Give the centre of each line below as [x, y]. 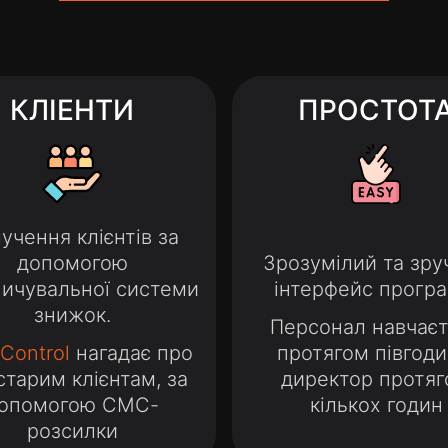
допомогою [72, 263]
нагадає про [131, 353]
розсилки [72, 431]
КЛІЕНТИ [72, 110]
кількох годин [376, 405]
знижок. [72, 315]
